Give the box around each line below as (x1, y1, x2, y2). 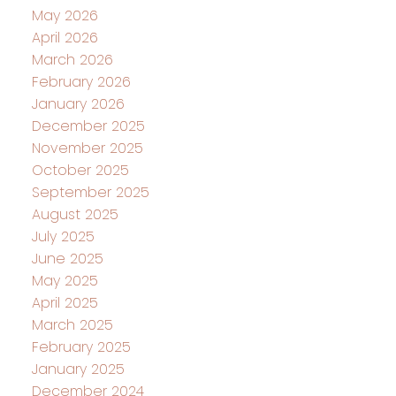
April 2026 (31, 27, 98, 49)
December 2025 (31, 116, 145, 137)
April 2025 (31, 293, 98, 314)
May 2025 (31, 270, 98, 292)
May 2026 (31, 5, 98, 27)
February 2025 (31, 337, 131, 358)
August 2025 (31, 204, 118, 225)
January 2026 (31, 94, 125, 115)
